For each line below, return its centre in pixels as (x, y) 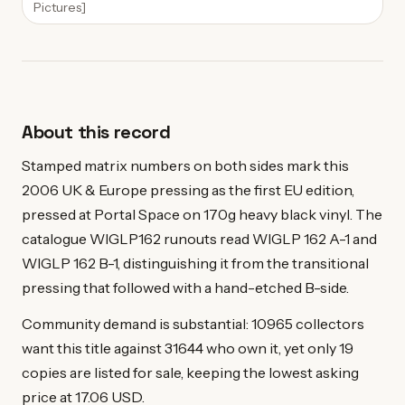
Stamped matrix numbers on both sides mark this (185, 165)
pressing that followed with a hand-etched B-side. (185, 287)
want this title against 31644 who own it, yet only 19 (188, 348)
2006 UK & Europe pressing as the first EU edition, (188, 189)
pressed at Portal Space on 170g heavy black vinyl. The (202, 214)
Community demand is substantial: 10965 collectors (193, 324)
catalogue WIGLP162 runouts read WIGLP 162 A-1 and (199, 238)
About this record (96, 132)
